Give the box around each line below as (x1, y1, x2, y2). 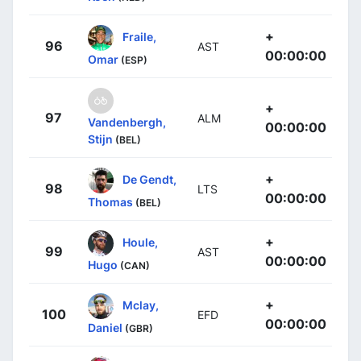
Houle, (122, 234, 158, 249)
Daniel (88, 320, 122, 334)
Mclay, (122, 297, 159, 312)
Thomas (88, 194, 133, 209)
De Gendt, (122, 172, 176, 186)
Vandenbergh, (88, 114, 166, 129)
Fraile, (122, 29, 156, 44)
